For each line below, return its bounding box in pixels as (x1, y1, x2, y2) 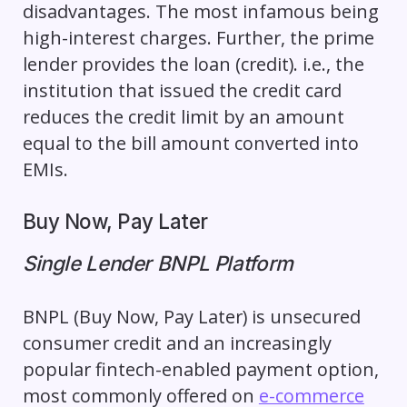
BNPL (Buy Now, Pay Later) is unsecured (22, 303, 361, 329)
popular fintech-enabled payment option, (22, 356, 379, 382)
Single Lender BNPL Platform (22, 250, 293, 275)
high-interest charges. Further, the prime (22, 25, 374, 50)
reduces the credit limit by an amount (22, 104, 344, 129)
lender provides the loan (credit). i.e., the (22, 51, 364, 76)
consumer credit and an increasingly (22, 330, 332, 355)
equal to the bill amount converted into (22, 130, 359, 155)
